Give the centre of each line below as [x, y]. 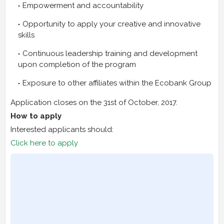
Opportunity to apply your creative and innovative [111, 24]
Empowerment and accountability [84, 6]
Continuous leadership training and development [110, 54]
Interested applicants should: [62, 130]
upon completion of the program [78, 65]
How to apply [36, 116]
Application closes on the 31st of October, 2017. [94, 103]
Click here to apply [44, 143]
